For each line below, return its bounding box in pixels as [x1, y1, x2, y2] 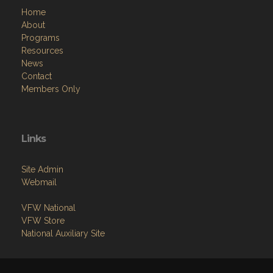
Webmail [21, 210, 57, 219]
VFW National [21, 235, 76, 245]
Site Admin [21, 197, 63, 207]
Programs [21, 65, 60, 75]
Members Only [21, 116, 80, 126]
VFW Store [21, 248, 65, 258]
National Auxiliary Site [21, 261, 105, 271]
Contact [21, 104, 52, 113]
